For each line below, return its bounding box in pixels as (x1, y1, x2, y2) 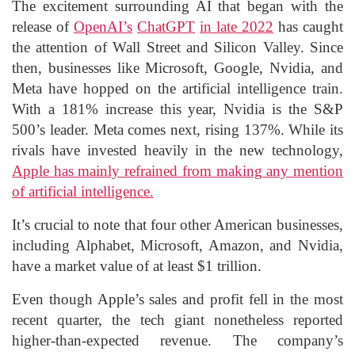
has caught (273, 17, 343, 35)
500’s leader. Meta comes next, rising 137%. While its (12, 120, 343, 138)
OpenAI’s (74, 17, 132, 35)
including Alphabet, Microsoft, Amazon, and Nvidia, (12, 236, 343, 254)
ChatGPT (137, 17, 195, 35)
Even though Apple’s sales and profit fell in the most (12, 290, 343, 307)
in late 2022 (200, 17, 273, 35)
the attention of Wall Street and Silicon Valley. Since (12, 38, 343, 55)
